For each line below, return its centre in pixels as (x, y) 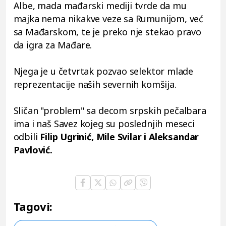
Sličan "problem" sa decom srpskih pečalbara (110, 111)
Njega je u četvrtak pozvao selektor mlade (103, 71)
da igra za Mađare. (54, 45)
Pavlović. (33, 150)
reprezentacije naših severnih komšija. (97, 84)
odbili (27, 137)
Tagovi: (33, 207)
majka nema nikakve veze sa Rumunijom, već (108, 19)
